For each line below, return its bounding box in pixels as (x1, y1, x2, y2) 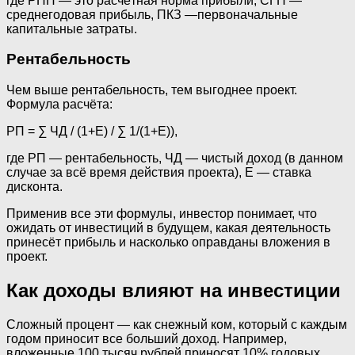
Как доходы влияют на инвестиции (6, 280, 341, 302)
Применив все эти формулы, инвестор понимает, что (6, 207, 317, 221)
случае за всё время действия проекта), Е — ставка (6, 166, 311, 180)
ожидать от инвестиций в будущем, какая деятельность (6, 221, 330, 235)
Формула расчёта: (6, 97, 113, 112)
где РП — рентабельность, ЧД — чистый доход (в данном (6, 151, 343, 166)
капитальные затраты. (6, 21, 137, 36)
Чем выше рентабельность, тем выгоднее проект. (6, 83, 297, 97)
